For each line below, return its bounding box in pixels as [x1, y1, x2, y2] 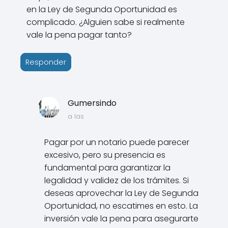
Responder [25, 56, 66, 67]
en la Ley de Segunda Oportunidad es [26, 3, 177, 15]
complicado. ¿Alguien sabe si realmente [26, 16, 185, 28]
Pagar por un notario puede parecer [44, 136, 190, 148]
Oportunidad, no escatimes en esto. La [44, 199, 198, 212]
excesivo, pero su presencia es [44, 149, 166, 161]
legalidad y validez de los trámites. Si [44, 174, 189, 186]
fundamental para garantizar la [44, 161, 171, 174]
